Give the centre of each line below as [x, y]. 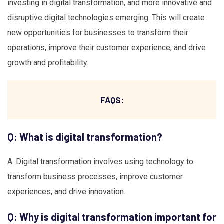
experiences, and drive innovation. [66, 191]
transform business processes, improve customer [95, 176]
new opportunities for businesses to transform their [98, 33]
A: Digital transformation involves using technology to [100, 161]
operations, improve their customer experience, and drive [107, 48]
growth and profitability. [48, 63]
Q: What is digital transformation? [85, 137]
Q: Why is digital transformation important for [112, 217]
